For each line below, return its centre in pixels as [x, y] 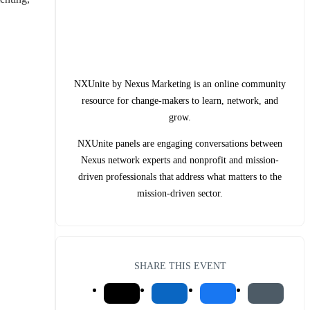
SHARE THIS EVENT [180, 265]
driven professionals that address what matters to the [180, 176]
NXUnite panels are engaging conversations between [180, 143]
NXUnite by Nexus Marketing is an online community [180, 84]
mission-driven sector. [180, 193]
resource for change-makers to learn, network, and [180, 100]
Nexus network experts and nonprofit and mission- [180, 160]
